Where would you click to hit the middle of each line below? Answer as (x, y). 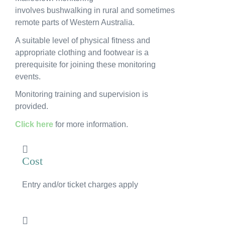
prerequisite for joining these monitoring (85, 64)
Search (87, 116)
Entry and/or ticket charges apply (80, 184)
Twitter (130, 107)
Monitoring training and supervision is (82, 94)
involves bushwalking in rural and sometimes (95, 10)
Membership (113, 83)
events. (28, 76)
